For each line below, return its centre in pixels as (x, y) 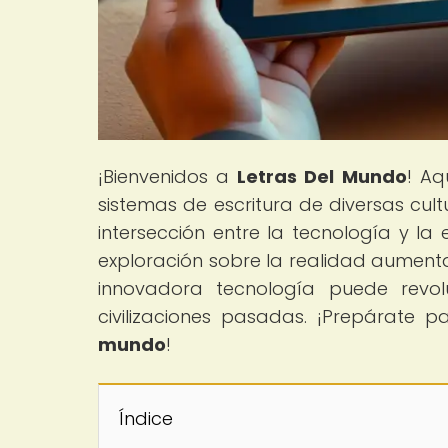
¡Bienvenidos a (168, 176)
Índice (146, 418)
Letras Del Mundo (322, 176)
